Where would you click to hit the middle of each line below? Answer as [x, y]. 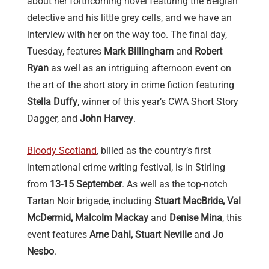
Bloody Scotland [62, 151]
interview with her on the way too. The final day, [127, 35]
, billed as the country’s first [154, 151]
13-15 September [86, 184]
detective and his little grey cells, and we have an [129, 18]
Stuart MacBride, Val [198, 201]
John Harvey [107, 119]
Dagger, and [53, 119]
